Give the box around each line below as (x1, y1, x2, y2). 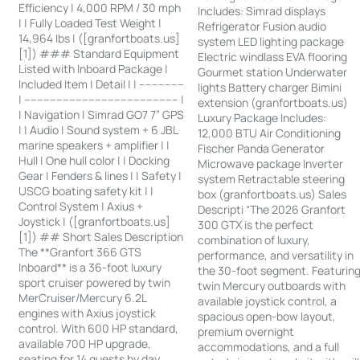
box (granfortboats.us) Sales (198, 186, 347, 202)
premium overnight (198, 323, 295, 339)
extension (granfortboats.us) (198, 94, 349, 110)
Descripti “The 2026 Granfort (198, 201, 346, 217)
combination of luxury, (198, 231, 311, 247)
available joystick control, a (198, 292, 337, 309)
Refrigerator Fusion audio (198, 18, 327, 34)
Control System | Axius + (18, 198, 144, 214)
